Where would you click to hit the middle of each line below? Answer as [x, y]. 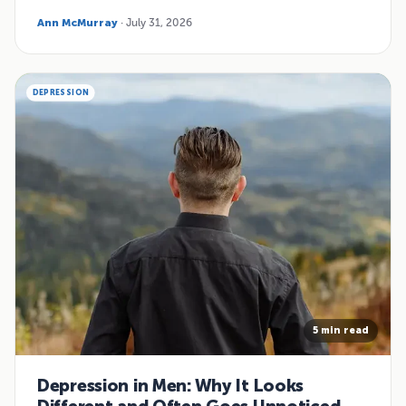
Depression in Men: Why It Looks [171, 385]
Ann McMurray [77, 23]
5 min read [341, 330]
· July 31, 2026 [155, 23]
